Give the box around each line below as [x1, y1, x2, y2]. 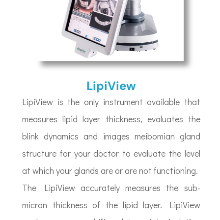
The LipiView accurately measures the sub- [22, 182, 200, 194]
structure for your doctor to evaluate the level [22, 147, 200, 160]
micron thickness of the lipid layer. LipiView [22, 199, 200, 211]
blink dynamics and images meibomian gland [22, 130, 200, 142]
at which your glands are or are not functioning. [22, 165, 198, 177]
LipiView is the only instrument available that [22, 96, 200, 108]
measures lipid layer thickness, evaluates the [22, 113, 200, 125]
